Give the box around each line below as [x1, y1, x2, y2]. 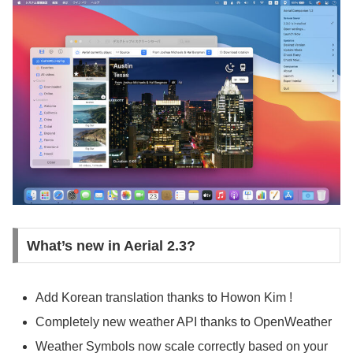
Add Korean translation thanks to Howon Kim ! [35, 290, 293, 304]
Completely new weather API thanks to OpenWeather [35, 314, 333, 329]
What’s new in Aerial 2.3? [26, 237, 195, 254]
